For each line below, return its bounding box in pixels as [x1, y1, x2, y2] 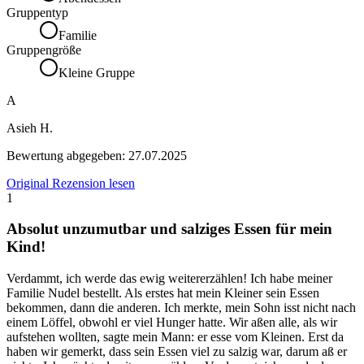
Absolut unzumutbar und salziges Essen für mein [6, 220, 332, 238]
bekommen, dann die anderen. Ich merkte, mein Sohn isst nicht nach [6, 301, 356, 315]
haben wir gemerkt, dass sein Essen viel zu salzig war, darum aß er [6, 344, 347, 359]
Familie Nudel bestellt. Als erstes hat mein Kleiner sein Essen [6, 286, 319, 301]
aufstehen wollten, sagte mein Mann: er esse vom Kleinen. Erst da [6, 330, 344, 344]
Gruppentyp [6, 5, 68, 19]
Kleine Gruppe [58, 65, 135, 80]
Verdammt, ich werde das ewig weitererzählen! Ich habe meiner [6, 271, 332, 286]
